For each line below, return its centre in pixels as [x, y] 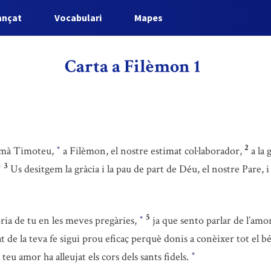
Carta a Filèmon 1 [132, 67]
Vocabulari [78, 18]
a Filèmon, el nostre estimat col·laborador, [151, 151]
